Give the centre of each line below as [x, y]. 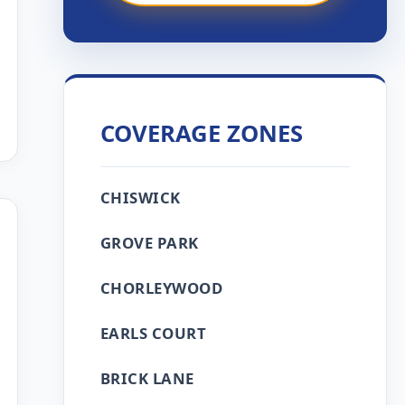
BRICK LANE [147, 378]
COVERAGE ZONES [201, 133]
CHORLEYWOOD [161, 288]
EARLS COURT [153, 333]
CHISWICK [140, 198]
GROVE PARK [149, 243]
